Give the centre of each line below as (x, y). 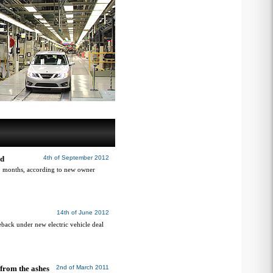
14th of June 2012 (83, 212)
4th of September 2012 (76, 158)
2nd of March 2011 (83, 267)
